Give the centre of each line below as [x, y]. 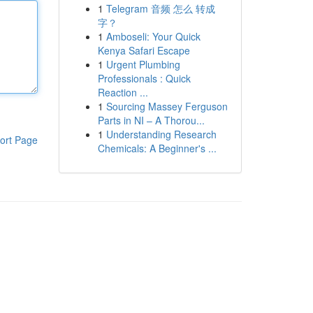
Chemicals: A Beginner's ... [157, 148]
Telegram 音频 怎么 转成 [160, 8]
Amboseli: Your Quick [153, 36]
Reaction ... [123, 92]
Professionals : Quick [144, 78]
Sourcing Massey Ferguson [167, 106]
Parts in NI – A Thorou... [151, 120]
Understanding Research [161, 134]
